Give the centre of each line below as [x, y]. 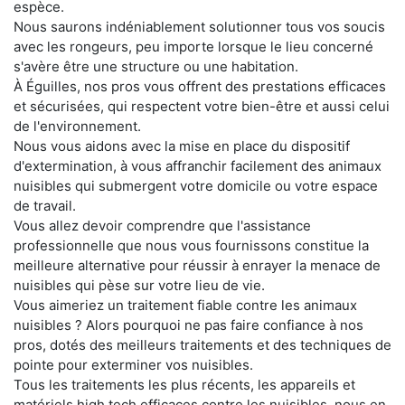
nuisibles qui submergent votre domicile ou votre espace [196, 185]
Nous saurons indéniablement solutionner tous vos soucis [199, 26]
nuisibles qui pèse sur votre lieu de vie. [139, 285]
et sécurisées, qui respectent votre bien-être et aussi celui [202, 106]
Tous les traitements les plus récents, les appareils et [184, 384]
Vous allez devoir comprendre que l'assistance [162, 225]
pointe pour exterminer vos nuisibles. [133, 364]
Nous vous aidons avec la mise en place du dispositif [182, 146]
